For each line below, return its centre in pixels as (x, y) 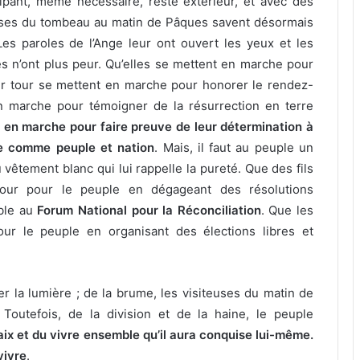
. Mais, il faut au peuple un (234, 148)
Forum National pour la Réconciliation (149, 211)
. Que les (287, 211)
